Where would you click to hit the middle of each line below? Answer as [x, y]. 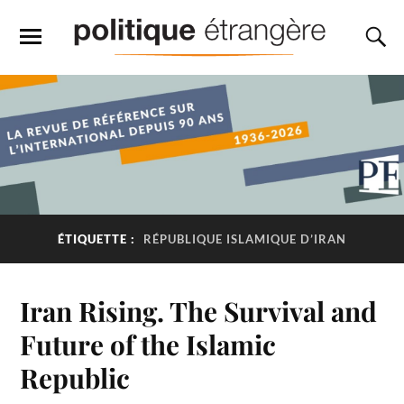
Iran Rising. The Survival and [199, 310]
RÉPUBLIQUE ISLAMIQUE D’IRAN [245, 239]
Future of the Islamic [148, 344]
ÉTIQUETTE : [98, 239]
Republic [75, 377]
